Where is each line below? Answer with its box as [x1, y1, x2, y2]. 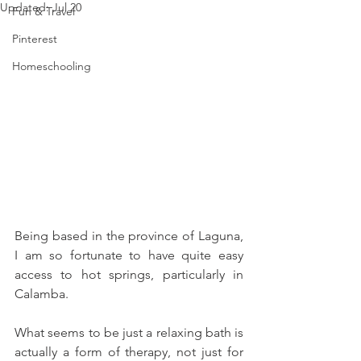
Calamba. [15, 286, 68, 301]
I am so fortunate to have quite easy [15, 247, 243, 263]
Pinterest [12, 31, 57, 46]
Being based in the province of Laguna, [15, 228, 243, 243]
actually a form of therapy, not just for [15, 344, 243, 359]
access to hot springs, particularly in [15, 267, 243, 282]
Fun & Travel [12, 4, 75, 19]
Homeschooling [12, 59, 91, 73]
